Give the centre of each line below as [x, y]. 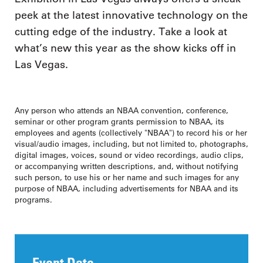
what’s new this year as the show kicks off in [125, 48]
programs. [33, 199]
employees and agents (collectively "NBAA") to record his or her [131, 132]
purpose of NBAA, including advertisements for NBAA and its [127, 188]
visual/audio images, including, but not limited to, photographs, [131, 143]
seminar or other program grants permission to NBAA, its [119, 121]
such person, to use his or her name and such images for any [127, 177]
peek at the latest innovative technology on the [131, 15]
